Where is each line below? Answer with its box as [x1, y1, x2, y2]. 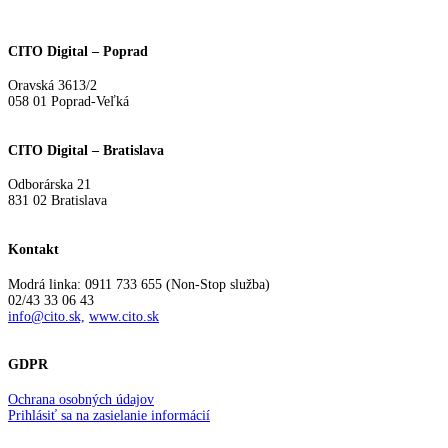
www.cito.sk [89, 308, 159, 324]
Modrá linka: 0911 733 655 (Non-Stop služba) [8, 276, 270, 292]
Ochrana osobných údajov [8, 391, 154, 407]
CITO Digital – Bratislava [8, 142, 164, 158]
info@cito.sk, [8, 308, 85, 324]
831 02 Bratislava [8, 193, 107, 209]
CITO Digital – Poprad [8, 43, 148, 59]
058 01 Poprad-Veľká [8, 94, 129, 110]
